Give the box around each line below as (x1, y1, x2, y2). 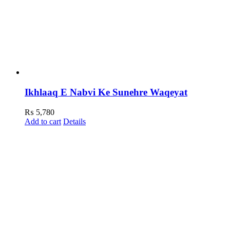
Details (63, 117, 86, 126)
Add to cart (25, 117, 61, 126)
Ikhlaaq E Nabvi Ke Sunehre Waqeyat (25, 87, 187, 98)
